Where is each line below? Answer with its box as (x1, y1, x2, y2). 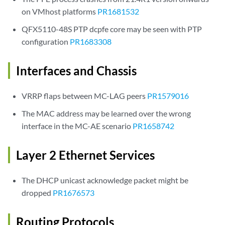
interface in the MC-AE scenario (22, 121, 133, 131)
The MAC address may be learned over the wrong (22, 108, 191, 118)
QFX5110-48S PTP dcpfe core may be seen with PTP (22, 24, 202, 34)
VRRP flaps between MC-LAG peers (22, 91, 148, 100)
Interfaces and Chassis (16, 63, 137, 78)
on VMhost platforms (22, 7, 98, 16)
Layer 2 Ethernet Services (16, 148, 155, 162)
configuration (22, 37, 70, 46)
